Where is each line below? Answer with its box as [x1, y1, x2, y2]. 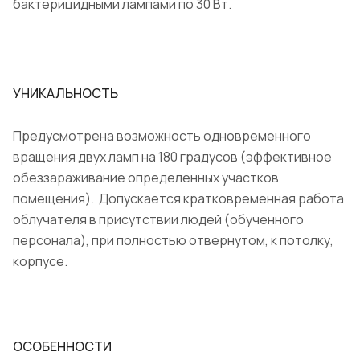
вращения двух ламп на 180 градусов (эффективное [13, 148, 332, 166]
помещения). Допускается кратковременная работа [13, 190, 344, 208]
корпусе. [13, 252, 67, 271]
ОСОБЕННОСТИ [13, 337, 112, 356]
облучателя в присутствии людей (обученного [13, 211, 304, 229]
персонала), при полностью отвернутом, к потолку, [13, 231, 333, 250]
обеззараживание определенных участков [13, 169, 279, 187]
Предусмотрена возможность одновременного [13, 127, 311, 145]
